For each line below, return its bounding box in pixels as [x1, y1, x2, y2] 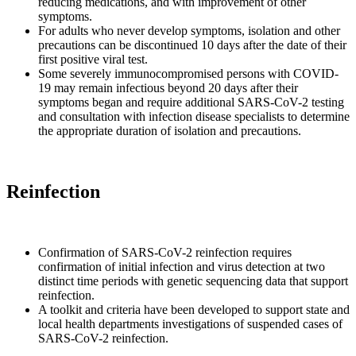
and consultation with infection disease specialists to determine [38, 110, 350, 124]
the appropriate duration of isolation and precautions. [38, 124, 301, 138]
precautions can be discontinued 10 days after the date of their [38, 38, 346, 52]
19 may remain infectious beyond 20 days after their [38, 81, 298, 95]
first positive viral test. [38, 52, 148, 67]
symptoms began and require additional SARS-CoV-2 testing [38, 95, 344, 110]
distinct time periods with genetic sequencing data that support [38, 273, 348, 288]
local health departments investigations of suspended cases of [38, 316, 342, 331]
